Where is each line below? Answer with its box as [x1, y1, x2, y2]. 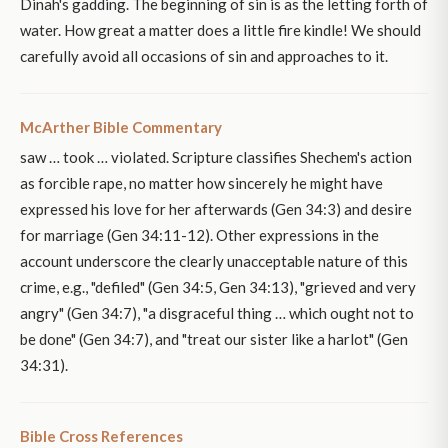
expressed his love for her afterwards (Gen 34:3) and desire [20, 200, 412, 219]
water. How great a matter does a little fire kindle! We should [20, 21, 421, 40]
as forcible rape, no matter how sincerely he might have [20, 174, 383, 193]
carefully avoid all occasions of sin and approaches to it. [20, 47, 388, 66]
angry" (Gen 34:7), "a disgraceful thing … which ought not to [20, 304, 414, 323]
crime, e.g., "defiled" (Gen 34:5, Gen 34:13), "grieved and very [20, 278, 416, 297]
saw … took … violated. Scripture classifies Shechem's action [20, 148, 412, 167]
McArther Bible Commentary [20, 118, 222, 137]
